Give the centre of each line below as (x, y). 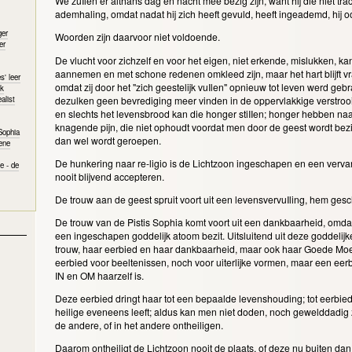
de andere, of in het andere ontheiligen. (140, 325)
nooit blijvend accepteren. (110, 176)
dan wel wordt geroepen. (109, 140)
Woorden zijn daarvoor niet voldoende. (138, 37)
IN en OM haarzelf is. (100, 275)
